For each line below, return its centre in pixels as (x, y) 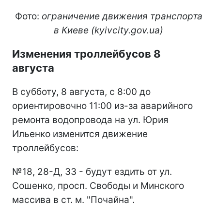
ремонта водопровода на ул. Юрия (90, 120)
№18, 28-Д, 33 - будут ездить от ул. (92, 172)
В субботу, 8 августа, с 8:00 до (81, 92)
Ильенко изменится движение (80, 134)
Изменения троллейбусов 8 (86, 54)
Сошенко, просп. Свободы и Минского (98, 186)
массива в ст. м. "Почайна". (73, 200)
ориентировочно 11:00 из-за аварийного (102, 106)
